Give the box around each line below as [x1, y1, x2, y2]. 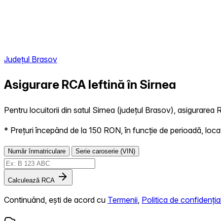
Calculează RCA [8, 176, 55, 184]
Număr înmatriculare [8, 147, 66, 155]
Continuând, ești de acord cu [4, 194, 108, 205]
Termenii [108, 194, 138, 205]
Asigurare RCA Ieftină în [4, 77, 140, 92]
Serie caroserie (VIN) [75, 147, 135, 155]
